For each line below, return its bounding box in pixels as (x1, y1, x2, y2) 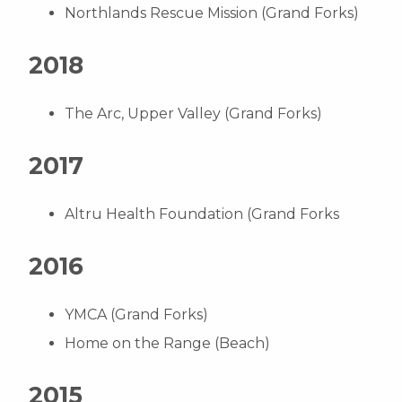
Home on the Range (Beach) (65, 335, 270, 352)
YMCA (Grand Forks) (65, 306, 208, 323)
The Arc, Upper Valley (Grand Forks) (65, 105, 322, 122)
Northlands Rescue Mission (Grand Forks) (65, 4, 359, 22)
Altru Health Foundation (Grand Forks (65, 205, 339, 223)
